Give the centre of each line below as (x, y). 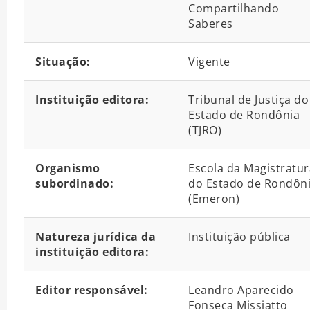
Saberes (211, 24)
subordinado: (74, 184)
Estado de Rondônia (244, 115)
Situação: (63, 62)
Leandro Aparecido (241, 290)
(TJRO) (205, 130)
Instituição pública (239, 237)
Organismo (68, 168)
